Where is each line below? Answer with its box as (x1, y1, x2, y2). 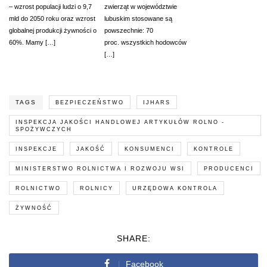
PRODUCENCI (204, 165, 254, 172)
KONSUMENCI (125, 145, 175, 152)
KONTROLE (194, 145, 234, 152)
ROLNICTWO (15, 185, 61, 191)
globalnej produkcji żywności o (9, 26, 97, 34)
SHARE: (116, 233, 151, 243)
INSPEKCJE (15, 145, 57, 152)
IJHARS (143, 99, 170, 105)
